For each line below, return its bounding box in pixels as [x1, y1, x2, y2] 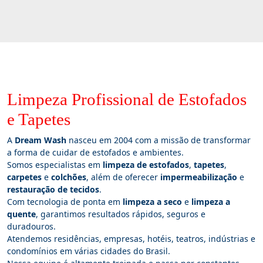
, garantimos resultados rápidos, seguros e [36, 208, 205, 220]
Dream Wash [15, 134, 66, 146]
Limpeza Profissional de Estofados [7, 89, 247, 109]
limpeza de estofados [103, 159, 189, 170]
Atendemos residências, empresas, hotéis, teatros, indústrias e [7, 232, 255, 244]
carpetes [7, 171, 42, 183]
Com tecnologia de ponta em [7, 195, 123, 207]
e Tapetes [7, 109, 70, 129]
